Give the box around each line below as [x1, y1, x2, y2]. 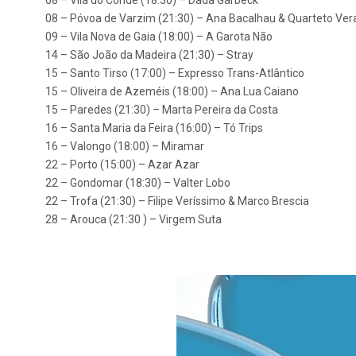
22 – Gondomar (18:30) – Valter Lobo [45, 176, 230, 190]
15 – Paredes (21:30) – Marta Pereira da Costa [45, 103, 278, 117]
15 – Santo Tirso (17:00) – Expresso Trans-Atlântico [45, 67, 304, 80]
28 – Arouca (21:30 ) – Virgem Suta [45, 213, 222, 226]
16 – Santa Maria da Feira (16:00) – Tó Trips [45, 122, 263, 135]
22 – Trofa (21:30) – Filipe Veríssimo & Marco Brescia [45, 195, 309, 208]
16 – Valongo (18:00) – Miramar [45, 140, 204, 153]
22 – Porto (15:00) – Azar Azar [45, 158, 199, 172]
